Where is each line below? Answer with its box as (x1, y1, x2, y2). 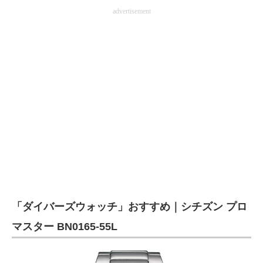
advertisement (112, 7, 151, 16)
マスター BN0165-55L (12, 221, 117, 233)
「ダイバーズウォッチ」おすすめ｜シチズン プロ (12, 201, 247, 213)
